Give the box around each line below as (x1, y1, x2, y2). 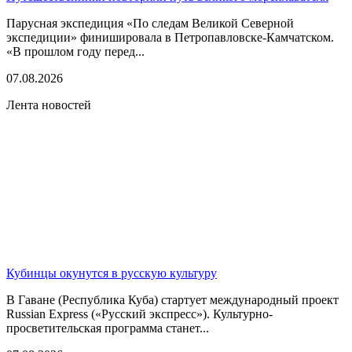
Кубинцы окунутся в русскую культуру (6, 266, 217, 280)
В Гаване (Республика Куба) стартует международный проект (6, 292, 339, 306)
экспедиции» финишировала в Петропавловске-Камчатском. (6, 30, 334, 44)
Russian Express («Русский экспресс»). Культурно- (6, 306, 273, 321)
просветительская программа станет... (6, 321, 209, 335)
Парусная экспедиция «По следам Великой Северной (6, 16, 294, 30)
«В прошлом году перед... (6, 44, 145, 58)
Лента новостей (6, 97, 91, 112)
